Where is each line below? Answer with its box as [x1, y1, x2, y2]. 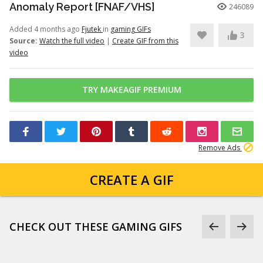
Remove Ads [198, 143, 242, 153]
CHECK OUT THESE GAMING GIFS [9, 220, 182, 234]
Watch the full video [39, 36, 104, 46]
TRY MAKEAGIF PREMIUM [82, 84, 181, 95]
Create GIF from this [112, 36, 178, 46]
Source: [9, 36, 38, 46]
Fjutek [82, 24, 103, 34]
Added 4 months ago [9, 24, 82, 34]
